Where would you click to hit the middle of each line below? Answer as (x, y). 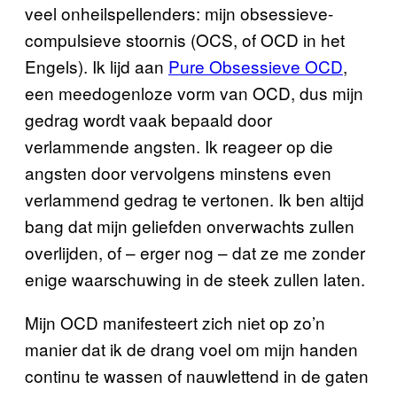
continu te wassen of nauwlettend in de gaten (197, 375)
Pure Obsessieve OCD (256, 66)
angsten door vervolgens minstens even (178, 172)
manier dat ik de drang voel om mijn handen (191, 349)
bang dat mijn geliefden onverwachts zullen (190, 226)
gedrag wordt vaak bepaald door (148, 119)
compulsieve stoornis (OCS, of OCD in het (185, 39)
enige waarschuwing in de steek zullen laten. (195, 279)
